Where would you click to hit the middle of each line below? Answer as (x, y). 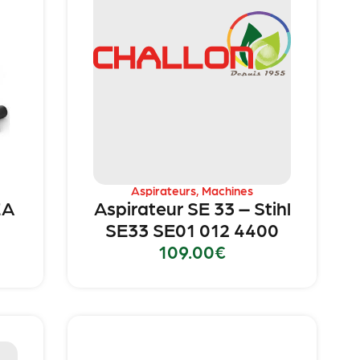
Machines (228, 190)
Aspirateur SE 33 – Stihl (192, 207)
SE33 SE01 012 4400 (192, 229)
